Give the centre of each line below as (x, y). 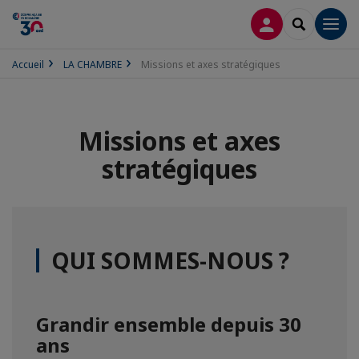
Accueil (28, 65)
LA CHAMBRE (93, 65)
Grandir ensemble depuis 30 (169, 324)
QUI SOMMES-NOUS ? (170, 260)
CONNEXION (301, 23)
